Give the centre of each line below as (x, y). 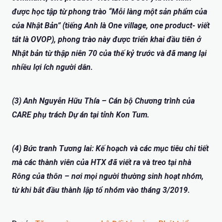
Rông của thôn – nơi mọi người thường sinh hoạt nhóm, (108, 176)
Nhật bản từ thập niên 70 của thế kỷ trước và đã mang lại (109, 53)
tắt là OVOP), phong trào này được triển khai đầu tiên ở (107, 39)
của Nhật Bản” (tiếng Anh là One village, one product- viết (111, 25)
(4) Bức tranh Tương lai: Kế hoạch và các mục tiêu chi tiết (110, 148)
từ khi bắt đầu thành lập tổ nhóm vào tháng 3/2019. (101, 190)
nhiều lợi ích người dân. (53, 67)
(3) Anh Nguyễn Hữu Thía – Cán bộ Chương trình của (103, 101)
